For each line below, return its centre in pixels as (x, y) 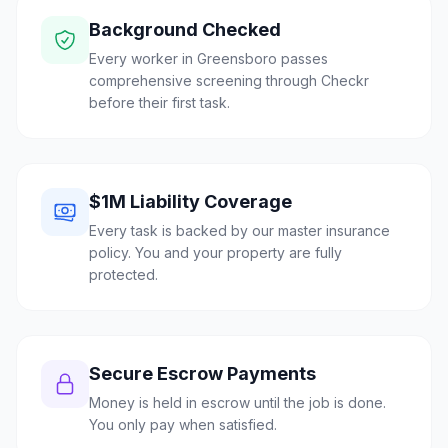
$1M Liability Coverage (190, 201)
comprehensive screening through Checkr (229, 80)
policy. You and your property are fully (215, 252)
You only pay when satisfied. (183, 424)
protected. (123, 274)
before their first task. (159, 102)
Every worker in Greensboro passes (208, 58)
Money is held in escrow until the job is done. (237, 402)
